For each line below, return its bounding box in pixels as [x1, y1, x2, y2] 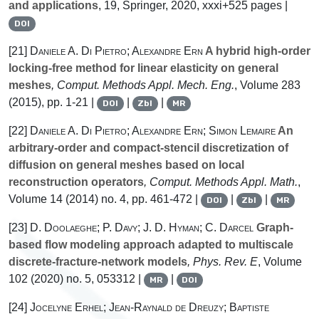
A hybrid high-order [203, 45, 310, 58]
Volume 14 [9, 193, 63, 206]
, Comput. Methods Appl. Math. [144, 176, 298, 189]
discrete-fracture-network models [9, 256, 187, 268]
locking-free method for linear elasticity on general [9, 62, 278, 75]
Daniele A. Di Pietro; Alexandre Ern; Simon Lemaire [30, 125, 276, 137]
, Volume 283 [234, 79, 300, 92]
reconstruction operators [9, 176, 144, 189]
